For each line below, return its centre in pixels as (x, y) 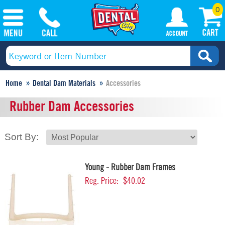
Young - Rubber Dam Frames (130, 167)
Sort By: (23, 137)
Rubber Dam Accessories (72, 106)
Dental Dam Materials (64, 83)
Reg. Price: (102, 181)
